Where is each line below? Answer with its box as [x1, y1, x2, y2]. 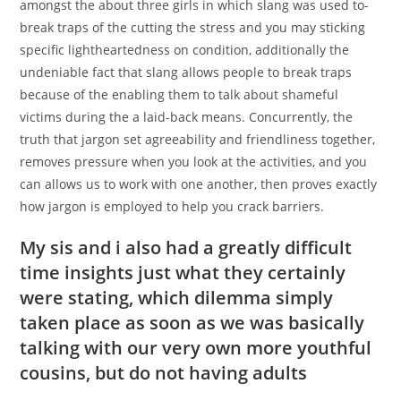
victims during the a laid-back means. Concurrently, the [20, 108, 354, 126]
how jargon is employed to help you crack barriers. [20, 198, 325, 216]
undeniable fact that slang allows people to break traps [20, 64, 353, 81]
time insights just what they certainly [20, 260, 346, 286]
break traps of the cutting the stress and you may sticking [20, 19, 366, 37]
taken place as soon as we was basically [20, 311, 365, 336]
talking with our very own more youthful [20, 336, 372, 361]
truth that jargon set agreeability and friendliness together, [20, 131, 376, 149]
